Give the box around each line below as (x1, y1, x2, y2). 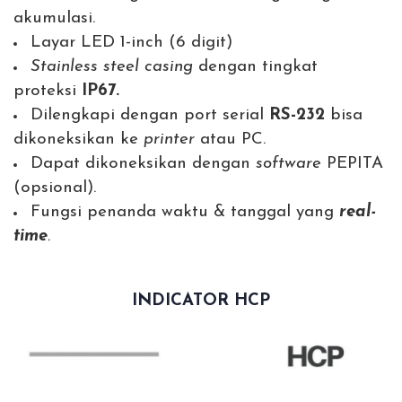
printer (144, 130, 195, 148)
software (256, 154, 327, 172)
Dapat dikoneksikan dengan (31, 154, 256, 172)
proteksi (13, 82, 76, 100)
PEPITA (327, 154, 383, 172)
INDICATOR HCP (132, 292, 270, 310)
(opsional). (13, 179, 96, 197)
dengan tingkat (198, 57, 318, 75)
